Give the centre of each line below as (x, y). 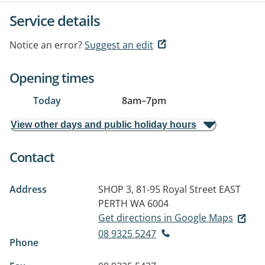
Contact (32, 157)
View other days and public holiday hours (104, 125)
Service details (55, 20)
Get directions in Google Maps (166, 218)
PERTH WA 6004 (133, 203)
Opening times (52, 77)
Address (28, 189)
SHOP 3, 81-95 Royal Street (157, 189)
